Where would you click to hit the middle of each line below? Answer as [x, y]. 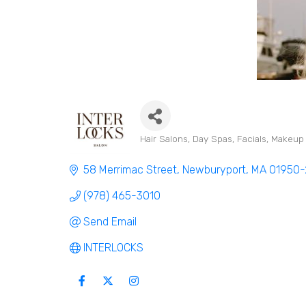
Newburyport [214, 169]
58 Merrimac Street [130, 169]
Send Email [110, 221]
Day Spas [212, 138]
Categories [175, 152]
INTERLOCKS [113, 247]
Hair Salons [164, 138]
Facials [251, 138]
